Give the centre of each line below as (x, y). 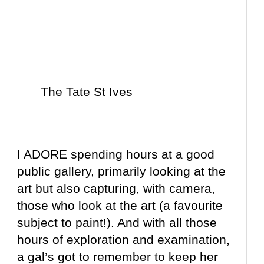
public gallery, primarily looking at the (122, 171)
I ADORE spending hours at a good (116, 154)
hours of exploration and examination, (124, 240)
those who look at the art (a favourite (120, 206)
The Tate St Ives (87, 92)
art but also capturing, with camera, (116, 189)
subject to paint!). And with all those (117, 223)
